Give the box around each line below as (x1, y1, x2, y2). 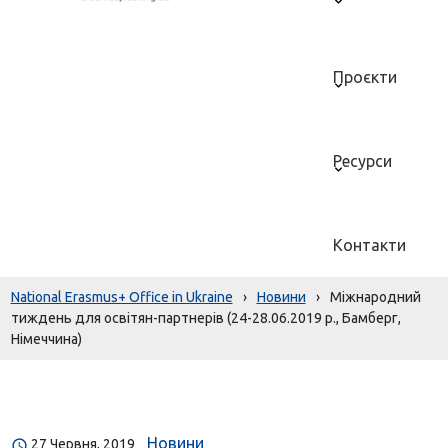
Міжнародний (329, 289, 421, 305)
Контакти (333, 236, 407, 254)
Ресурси (333, 152, 393, 170)
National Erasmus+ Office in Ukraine (10, 289, 233, 305)
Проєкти (333, 68, 398, 86)
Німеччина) (10, 331, 82, 347)
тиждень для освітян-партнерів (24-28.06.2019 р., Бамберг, (10, 310, 401, 326)
